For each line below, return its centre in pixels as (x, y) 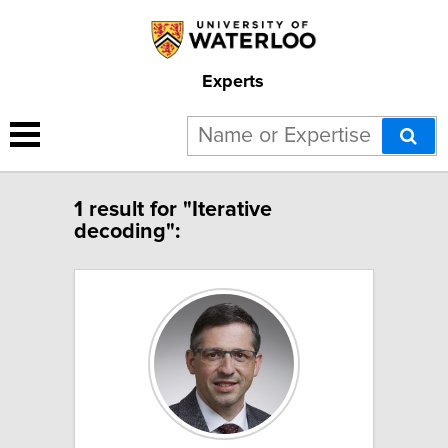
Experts (232, 81)
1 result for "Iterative (173, 209)
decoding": (127, 231)
